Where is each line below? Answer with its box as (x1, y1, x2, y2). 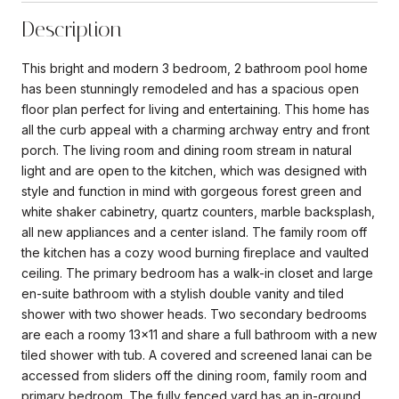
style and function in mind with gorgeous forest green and (21, 183, 362, 199)
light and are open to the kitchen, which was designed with (21, 162, 367, 178)
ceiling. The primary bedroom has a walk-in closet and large (21, 265, 373, 281)
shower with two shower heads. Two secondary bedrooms (21, 305, 367, 322)
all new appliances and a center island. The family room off (21, 224, 367, 240)
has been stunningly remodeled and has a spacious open (21, 80, 359, 96)
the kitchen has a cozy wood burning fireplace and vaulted (21, 244, 369, 260)
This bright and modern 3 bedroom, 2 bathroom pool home (21, 60, 368, 76)
